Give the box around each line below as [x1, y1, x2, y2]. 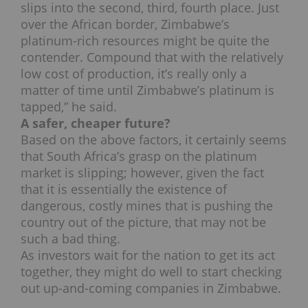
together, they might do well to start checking [21, 263, 282, 280]
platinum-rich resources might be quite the [21, 32, 269, 49]
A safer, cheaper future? [21, 115, 170, 132]
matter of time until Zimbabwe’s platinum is [21, 82, 274, 99]
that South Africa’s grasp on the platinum [21, 148, 257, 165]
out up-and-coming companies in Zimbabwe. [21, 280, 281, 297]
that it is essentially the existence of [21, 181, 227, 198]
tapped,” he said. [21, 98, 117, 115]
